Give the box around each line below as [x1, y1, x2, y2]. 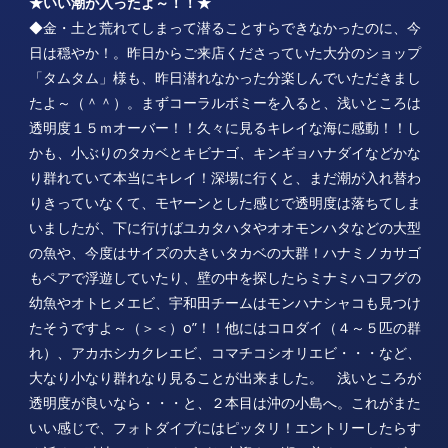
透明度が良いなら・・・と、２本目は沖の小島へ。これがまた [28, 392, 421, 412]
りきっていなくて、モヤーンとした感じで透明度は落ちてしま [28, 192, 421, 212]
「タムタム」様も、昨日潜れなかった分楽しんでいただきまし [28, 67, 421, 87]
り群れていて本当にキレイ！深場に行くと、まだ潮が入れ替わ [28, 167, 421, 187]
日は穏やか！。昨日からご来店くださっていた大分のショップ [28, 42, 421, 62]
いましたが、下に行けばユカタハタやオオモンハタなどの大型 [28, 217, 421, 237]
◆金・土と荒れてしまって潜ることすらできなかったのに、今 [28, 17, 421, 37]
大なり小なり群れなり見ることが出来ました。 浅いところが [28, 367, 421, 387]
